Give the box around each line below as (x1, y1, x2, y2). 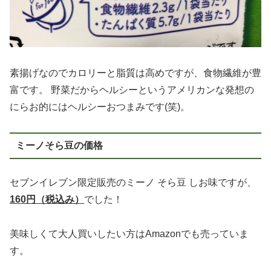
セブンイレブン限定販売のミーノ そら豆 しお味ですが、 (10, 177, 256, 188)
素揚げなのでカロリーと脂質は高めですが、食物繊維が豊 (10, 67, 261, 78)
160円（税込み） (10, 194, 84, 205)
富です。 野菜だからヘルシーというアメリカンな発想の (10, 84, 254, 95)
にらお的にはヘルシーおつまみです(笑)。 (10, 101, 190, 112)
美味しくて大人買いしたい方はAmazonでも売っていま (10, 229, 249, 240)
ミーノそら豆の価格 (15, 140, 103, 151)
